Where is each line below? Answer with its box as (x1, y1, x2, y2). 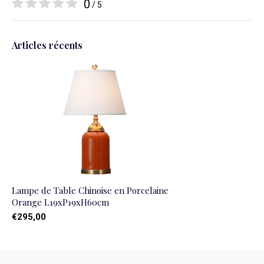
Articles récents (12, 39, 82, 51)
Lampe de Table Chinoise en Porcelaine (12, 184, 169, 196)
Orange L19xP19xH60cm (12, 196, 109, 208)
